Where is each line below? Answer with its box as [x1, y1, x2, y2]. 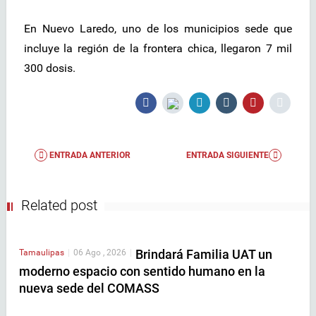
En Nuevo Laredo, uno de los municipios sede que [24, 22, 292, 36]
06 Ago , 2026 [73, 248, 126, 258]
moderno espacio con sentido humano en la [19, 264, 265, 279]
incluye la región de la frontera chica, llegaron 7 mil [24, 42, 292, 56]
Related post [21, 197, 97, 214]
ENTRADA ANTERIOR [47, 150, 130, 161]
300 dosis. [24, 61, 75, 75]
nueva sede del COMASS [19, 281, 159, 296]
